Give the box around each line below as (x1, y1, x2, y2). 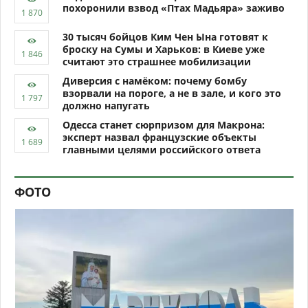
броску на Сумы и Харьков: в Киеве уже (63, 43, 265, 56)
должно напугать (63, 99, 150, 112)
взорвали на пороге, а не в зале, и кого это (63, 87, 281, 100)
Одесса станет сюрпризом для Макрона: (63, 118, 265, 131)
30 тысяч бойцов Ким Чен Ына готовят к (63, 30, 268, 43)
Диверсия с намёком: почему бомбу (63, 74, 247, 87)
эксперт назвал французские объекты (63, 131, 256, 144)
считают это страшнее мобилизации (63, 55, 251, 68)
